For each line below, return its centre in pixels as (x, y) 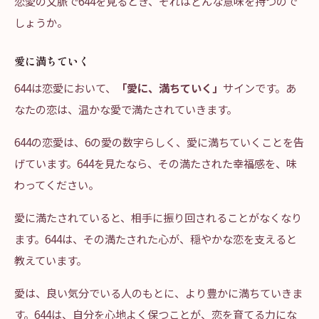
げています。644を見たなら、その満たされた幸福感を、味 (156, 163)
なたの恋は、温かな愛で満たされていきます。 (126, 109)
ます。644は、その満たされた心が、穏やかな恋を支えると (156, 239)
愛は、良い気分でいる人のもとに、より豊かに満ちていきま (158, 293)
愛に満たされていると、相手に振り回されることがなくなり (158, 217)
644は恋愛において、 (65, 88)
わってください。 (57, 184)
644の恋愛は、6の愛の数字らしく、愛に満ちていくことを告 (159, 142)
